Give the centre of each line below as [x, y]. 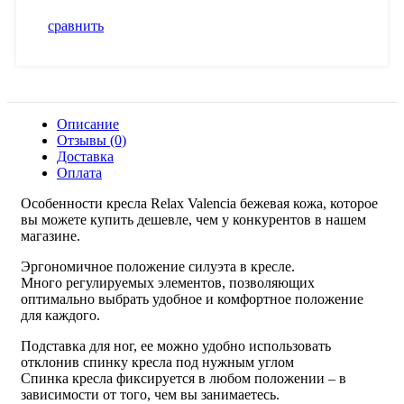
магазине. [50, 236]
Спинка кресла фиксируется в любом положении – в [184, 379]
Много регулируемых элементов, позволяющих [168, 283]
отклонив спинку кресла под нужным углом [157, 363]
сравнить [76, 26]
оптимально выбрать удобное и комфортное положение [192, 299]
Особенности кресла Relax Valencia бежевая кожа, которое [199, 204]
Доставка [85, 157]
